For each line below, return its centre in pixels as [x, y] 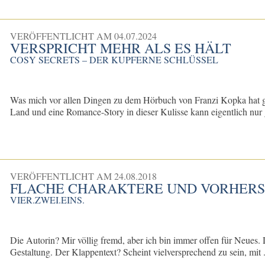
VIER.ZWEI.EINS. [48, 200]
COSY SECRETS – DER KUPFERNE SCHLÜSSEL [114, 60]
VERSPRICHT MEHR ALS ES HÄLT [121, 48]
